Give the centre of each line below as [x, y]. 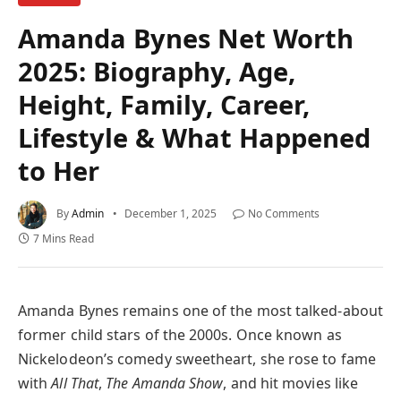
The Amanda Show [165, 383]
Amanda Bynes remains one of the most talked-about [200, 310]
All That [75, 383]
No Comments [284, 213]
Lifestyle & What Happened [195, 137]
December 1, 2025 [171, 213]
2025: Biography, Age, [157, 71]
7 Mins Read [64, 238]
